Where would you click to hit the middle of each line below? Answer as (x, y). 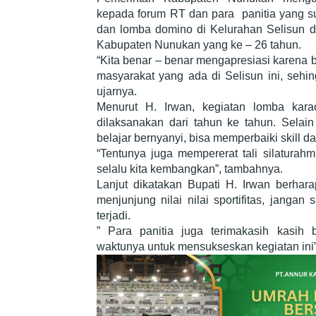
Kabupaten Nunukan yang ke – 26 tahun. (199, 45)
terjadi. (114, 216)
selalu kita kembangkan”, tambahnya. (190, 169)
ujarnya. (117, 92)
